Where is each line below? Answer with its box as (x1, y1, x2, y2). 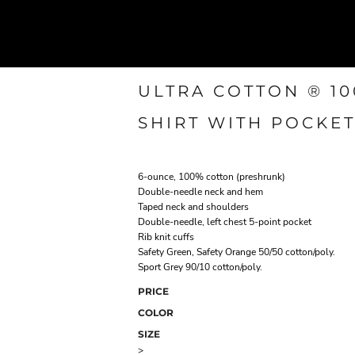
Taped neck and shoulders (138, 200, 249, 213)
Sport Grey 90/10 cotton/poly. (138, 261, 262, 273)
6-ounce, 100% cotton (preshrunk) (138, 170, 285, 183)
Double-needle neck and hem (138, 185, 263, 198)
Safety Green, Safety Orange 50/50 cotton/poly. (138, 246, 335, 258)
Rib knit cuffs (138, 231, 194, 243)
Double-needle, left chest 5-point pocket (138, 216, 311, 228)
